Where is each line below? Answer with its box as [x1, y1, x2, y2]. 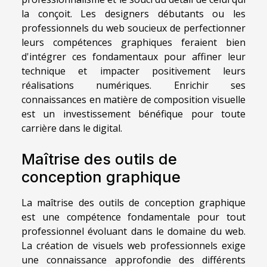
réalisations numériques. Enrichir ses [21, 78, 246, 92]
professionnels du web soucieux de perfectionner [21, 21, 246, 35]
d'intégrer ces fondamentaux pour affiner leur [21, 49, 246, 63]
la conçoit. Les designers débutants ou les [21, 7, 246, 20]
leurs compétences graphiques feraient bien [21, 35, 246, 49]
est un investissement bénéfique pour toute [21, 107, 246, 120]
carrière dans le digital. [21, 121, 122, 135]
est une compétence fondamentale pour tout [21, 210, 246, 223]
